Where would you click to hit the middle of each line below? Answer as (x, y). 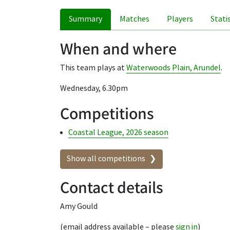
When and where (118, 48)
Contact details (112, 187)
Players (180, 19)
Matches (135, 19)
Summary (85, 19)
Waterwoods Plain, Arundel (174, 68)
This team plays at (93, 68)
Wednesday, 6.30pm (94, 88)
